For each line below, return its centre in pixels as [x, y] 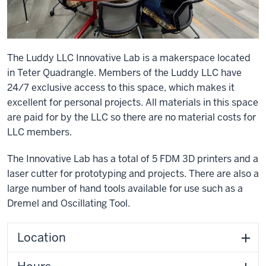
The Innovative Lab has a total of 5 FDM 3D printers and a [133, 159]
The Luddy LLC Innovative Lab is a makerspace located [129, 58]
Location [42, 237]
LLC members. [39, 132]
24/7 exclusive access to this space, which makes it [121, 87]
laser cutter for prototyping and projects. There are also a [133, 173]
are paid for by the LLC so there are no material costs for [132, 117]
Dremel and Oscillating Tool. [69, 203]
